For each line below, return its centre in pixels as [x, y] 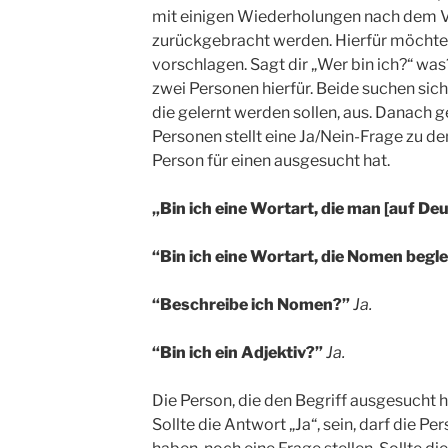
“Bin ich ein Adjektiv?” [237, 353]
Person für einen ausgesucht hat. [272, 161]
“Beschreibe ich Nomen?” [250, 305]
